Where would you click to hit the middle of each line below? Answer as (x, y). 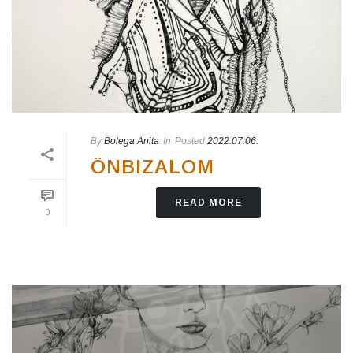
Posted (190, 141)
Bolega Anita (132, 141)
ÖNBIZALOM (152, 167)
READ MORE (208, 203)
